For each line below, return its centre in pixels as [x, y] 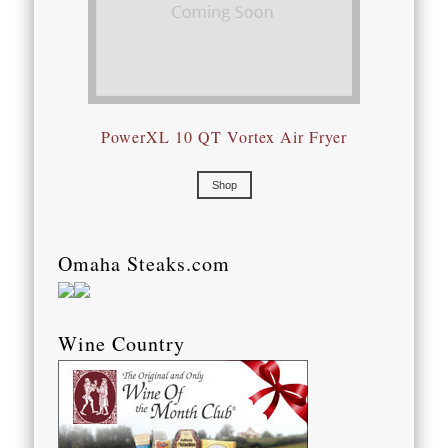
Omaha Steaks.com [144, 264]
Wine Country [122, 344]
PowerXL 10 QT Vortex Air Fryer [224, 137]
